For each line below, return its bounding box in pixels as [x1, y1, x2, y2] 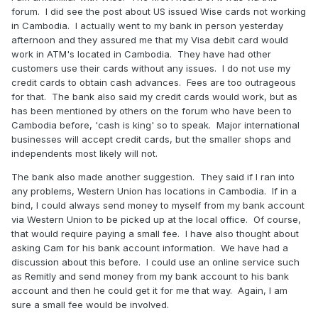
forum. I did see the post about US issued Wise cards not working [11, 6, 306, 18]
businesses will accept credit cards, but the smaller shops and [11, 133, 291, 146]
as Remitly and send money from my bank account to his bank [11, 270, 289, 283]
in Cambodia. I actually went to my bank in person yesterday [11, 20, 283, 32]
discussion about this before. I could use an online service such [11, 256, 300, 268]
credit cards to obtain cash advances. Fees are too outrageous [11, 77, 296, 89]
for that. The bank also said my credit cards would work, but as [11, 91, 297, 103]
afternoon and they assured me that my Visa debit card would [11, 34, 288, 46]
